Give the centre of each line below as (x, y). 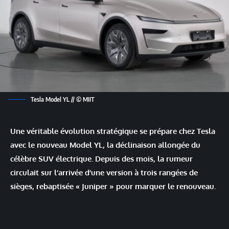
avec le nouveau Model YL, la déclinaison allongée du (105, 145)
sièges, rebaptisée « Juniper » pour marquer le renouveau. (113, 186)
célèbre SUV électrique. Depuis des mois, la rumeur (101, 158)
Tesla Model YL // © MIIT (62, 99)
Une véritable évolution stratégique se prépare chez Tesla (113, 131)
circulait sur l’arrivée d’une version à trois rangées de (104, 172)
